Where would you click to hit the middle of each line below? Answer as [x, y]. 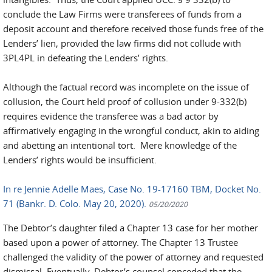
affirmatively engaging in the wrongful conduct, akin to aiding [131, 131]
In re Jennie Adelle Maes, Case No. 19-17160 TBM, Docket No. [132, 189]
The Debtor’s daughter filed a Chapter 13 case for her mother [131, 228]
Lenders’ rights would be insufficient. [80, 160]
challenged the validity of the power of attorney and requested [133, 257]
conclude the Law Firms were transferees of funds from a [122, 14]
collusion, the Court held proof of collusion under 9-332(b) [125, 101]
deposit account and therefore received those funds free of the [133, 29]
